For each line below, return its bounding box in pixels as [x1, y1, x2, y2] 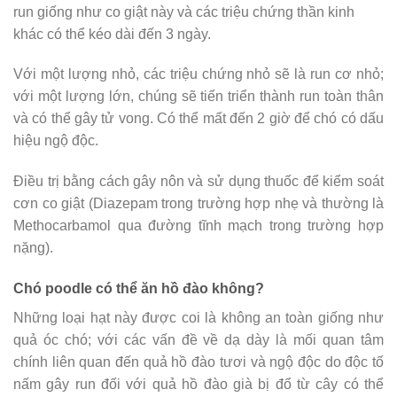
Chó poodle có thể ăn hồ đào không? [13, 280, 264, 296]
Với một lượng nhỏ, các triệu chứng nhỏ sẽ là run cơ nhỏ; [13, 66, 384, 82]
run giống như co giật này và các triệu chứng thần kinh [13, 4, 354, 19]
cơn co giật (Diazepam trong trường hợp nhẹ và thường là [13, 196, 384, 212]
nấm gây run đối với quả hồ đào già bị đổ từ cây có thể [13, 376, 384, 392]
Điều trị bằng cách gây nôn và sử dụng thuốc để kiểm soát [13, 174, 384, 190]
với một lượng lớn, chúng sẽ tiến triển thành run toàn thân [13, 89, 384, 105]
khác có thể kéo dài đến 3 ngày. [13, 26, 211, 42]
